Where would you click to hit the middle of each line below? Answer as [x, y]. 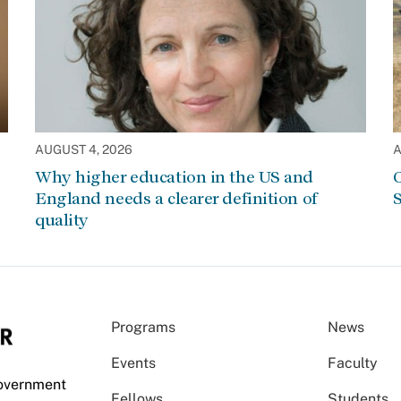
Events [133, 363]
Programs [143, 327]
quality [62, 220]
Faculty [353, 363]
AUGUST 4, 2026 [84, 149]
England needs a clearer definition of [176, 198]
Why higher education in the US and [175, 177]
